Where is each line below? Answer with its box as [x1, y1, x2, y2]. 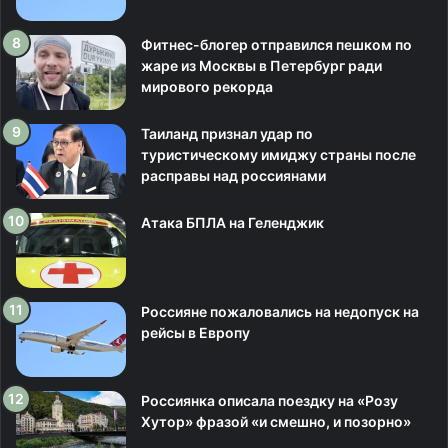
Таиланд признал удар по [141, 125, 313, 142]
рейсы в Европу [141, 324, 250, 341]
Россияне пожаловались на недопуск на [141, 303, 419, 320]
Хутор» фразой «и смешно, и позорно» [141, 413, 411, 430]
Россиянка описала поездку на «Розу [141, 392, 398, 409]
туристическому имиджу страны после [141, 146, 416, 163]
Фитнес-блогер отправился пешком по [141, 36, 412, 53]
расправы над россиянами [141, 167, 326, 184]
